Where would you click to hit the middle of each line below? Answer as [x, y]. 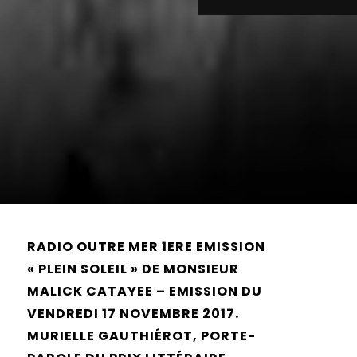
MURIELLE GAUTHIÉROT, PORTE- [141, 336]
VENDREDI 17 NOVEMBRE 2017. [133, 314]
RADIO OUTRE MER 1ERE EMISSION [146, 247]
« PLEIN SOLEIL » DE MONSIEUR [133, 269]
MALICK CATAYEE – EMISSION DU [145, 291]
